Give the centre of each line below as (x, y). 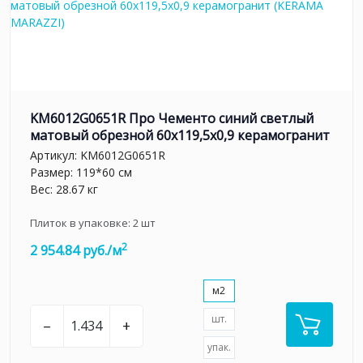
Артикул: (55, 156)
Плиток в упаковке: (81, 223)
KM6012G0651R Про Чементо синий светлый (172, 118)
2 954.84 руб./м (76, 251)
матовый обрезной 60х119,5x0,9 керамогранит (180, 135)
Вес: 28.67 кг (64, 190)
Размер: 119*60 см (81, 173)
